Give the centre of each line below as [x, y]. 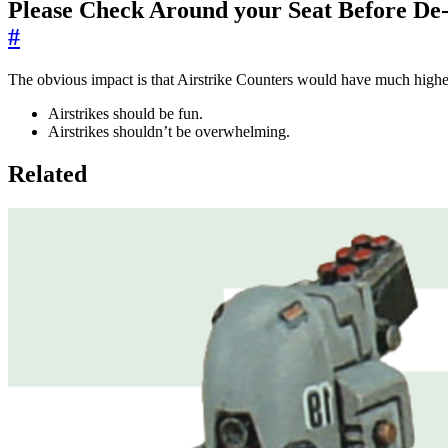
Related [47, 173]
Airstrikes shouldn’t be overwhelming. [169, 131]
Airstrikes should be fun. [125, 113]
